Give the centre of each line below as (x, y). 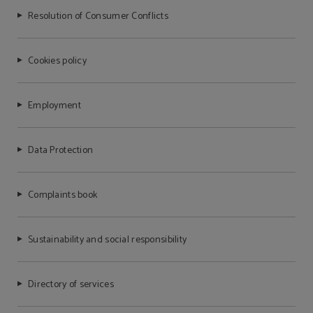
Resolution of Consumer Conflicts (98, 17)
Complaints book (63, 196)
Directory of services (71, 285)
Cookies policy (57, 61)
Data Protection (61, 151)
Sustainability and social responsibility (108, 240)
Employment (54, 106)
